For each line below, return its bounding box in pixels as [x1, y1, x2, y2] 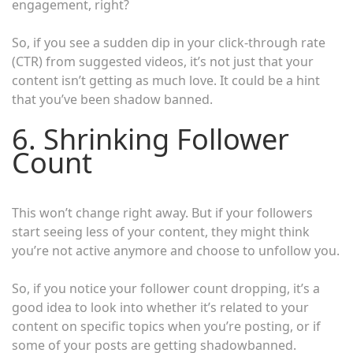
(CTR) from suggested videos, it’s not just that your [12, 52, 314, 70]
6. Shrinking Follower [12, 119, 289, 158]
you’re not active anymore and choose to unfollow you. [12, 241, 340, 259]
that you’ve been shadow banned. [12, 90, 213, 108]
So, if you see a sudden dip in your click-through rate [12, 33, 325, 51]
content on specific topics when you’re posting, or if [12, 317, 321, 335]
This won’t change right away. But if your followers [12, 203, 313, 221]
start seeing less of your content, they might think [12, 222, 310, 240]
